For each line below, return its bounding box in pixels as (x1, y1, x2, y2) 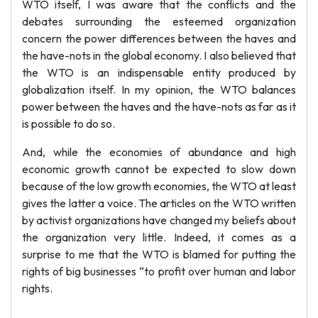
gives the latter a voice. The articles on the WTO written (22, 196, 296, 210)
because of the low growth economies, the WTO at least (22, 179, 296, 193)
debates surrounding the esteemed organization (22, 14, 296, 28)
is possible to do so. (22, 116, 115, 131)
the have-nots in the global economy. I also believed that (22, 48, 296, 62)
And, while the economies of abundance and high (22, 145, 296, 159)
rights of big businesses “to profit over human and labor (22, 264, 296, 278)
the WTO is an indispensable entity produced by (22, 65, 296, 79)
